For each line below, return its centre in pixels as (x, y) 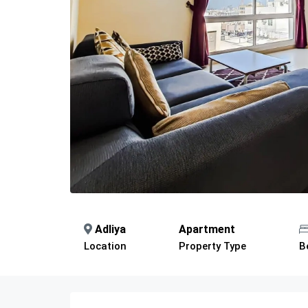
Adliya (110, 229)
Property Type (213, 246)
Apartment (207, 229)
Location (105, 246)
